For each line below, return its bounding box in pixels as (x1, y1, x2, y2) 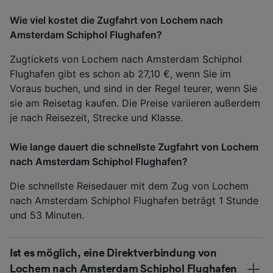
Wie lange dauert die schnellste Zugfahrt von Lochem (10, 140, 258, 153)
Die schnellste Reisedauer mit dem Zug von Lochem (10, 179, 249, 192)
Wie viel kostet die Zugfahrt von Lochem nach (10, 13, 223, 26)
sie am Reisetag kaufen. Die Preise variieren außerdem (10, 96, 260, 109)
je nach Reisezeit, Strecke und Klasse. (10, 111, 183, 124)
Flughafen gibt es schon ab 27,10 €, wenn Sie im (10, 67, 231, 80)
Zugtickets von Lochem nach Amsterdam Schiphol (10, 52, 242, 65)
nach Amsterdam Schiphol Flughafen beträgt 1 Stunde (10, 194, 258, 207)
